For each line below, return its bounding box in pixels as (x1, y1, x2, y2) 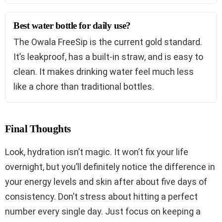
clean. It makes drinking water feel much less (13, 66, 194, 77)
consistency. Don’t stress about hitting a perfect (5, 191, 198, 202)
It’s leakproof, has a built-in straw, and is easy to (13, 51, 203, 62)
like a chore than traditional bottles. (13, 81, 154, 92)
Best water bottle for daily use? (13, 20, 131, 31)
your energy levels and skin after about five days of (5, 176, 207, 187)
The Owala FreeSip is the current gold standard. (13, 36, 202, 47)
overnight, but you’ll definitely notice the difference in (5, 161, 215, 172)
